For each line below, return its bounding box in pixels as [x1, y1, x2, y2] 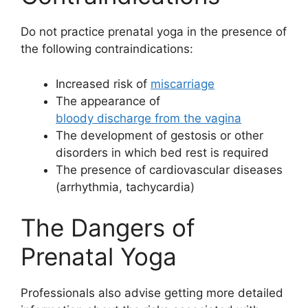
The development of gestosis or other [56, 128, 263, 142]
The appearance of [56, 93, 160, 108]
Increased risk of [56, 76, 151, 91]
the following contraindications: [21, 42, 193, 56]
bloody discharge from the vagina [56, 111, 241, 125]
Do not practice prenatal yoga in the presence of [21, 25, 287, 39]
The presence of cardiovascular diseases [56, 162, 283, 177]
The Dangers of [21, 213, 195, 243]
